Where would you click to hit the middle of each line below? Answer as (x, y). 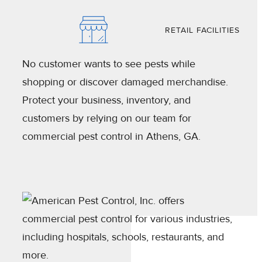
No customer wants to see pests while (109, 64)
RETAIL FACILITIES (202, 30)
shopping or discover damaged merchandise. (125, 82)
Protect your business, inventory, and (106, 100)
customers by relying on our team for (107, 118)
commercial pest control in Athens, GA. (111, 137)
